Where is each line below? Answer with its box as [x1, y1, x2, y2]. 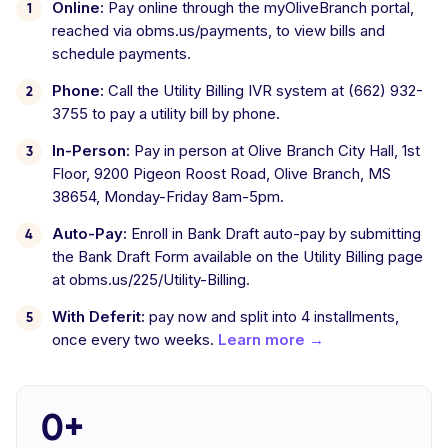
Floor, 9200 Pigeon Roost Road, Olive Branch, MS [52, 164, 391, 183]
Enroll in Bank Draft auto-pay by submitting [127, 224, 421, 243]
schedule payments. [52, 44, 191, 63]
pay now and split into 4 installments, [145, 307, 399, 326]
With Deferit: [52, 307, 145, 326]
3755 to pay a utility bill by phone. [52, 104, 280, 123]
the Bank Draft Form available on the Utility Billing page [52, 247, 423, 266]
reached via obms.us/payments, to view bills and [52, 21, 385, 40]
